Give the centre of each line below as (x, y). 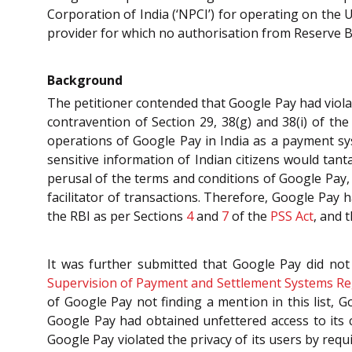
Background (85, 81)
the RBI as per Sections (117, 216)
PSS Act (292, 216)
